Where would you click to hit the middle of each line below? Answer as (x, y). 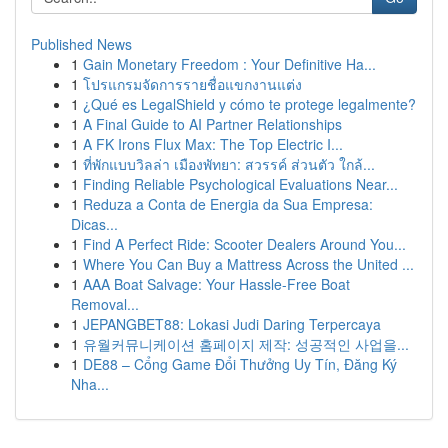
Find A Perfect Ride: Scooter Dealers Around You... (244, 244)
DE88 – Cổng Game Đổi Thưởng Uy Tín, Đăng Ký (240, 364)
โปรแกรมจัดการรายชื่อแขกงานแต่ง (192, 84)
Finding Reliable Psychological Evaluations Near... (240, 184)
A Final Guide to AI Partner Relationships (212, 124)
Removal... (105, 304)
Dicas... (94, 224)
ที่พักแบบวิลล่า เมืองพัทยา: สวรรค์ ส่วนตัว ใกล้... (229, 164)
